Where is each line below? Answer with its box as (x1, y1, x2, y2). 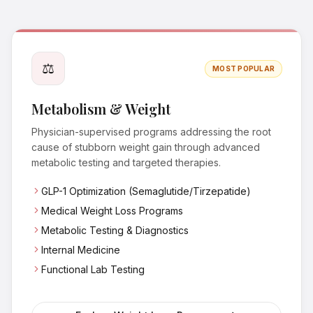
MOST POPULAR (212, 64, 275, 73)
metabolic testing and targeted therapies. (31, 156, 221, 169)
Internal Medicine (41, 244, 120, 256)
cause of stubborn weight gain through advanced (31, 141, 260, 154)
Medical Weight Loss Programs (41, 205, 183, 217)
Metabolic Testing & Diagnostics (41, 224, 189, 237)
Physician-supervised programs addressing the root (31, 126, 271, 138)
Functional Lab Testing (41, 263, 145, 276)
